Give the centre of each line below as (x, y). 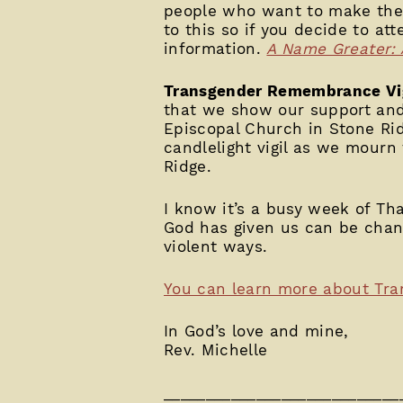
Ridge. (188, 166)
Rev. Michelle (216, 349)
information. (215, 48)
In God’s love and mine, (256, 331)
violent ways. (216, 246)
